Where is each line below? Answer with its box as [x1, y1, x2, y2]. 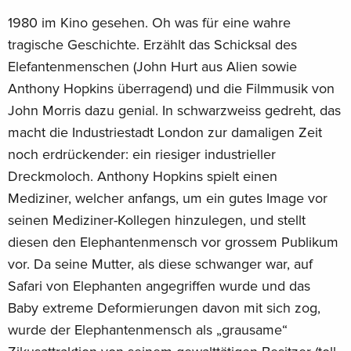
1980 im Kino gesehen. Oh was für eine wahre [8, 13, 291, 31]
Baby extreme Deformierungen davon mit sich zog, [8, 299, 320, 317]
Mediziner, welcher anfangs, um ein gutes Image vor [8, 189, 327, 207]
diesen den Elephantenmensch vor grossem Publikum [8, 233, 338, 251]
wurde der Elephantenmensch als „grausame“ [8, 320, 288, 338]
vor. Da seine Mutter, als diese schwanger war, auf [8, 255, 313, 273]
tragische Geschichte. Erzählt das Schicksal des [8, 35, 297, 53]
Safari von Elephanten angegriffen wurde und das [8, 277, 310, 295]
